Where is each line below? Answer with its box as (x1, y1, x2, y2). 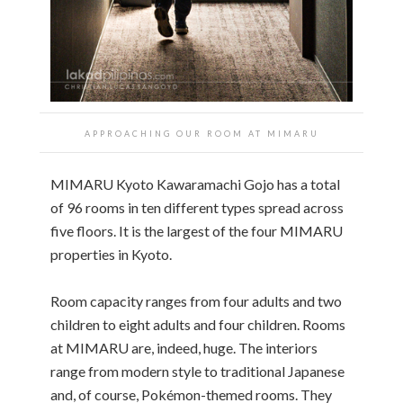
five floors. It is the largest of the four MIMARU (50, 221, 343, 239)
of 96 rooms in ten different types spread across (50, 198, 344, 216)
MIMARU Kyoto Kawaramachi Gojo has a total (50, 175, 340, 193)
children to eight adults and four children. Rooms (50, 315, 345, 333)
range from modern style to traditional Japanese (50, 362, 345, 380)
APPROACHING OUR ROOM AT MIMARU (84, 128, 319, 139)
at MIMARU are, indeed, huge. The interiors (50, 338, 318, 356)
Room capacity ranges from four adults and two (50, 291, 342, 309)
